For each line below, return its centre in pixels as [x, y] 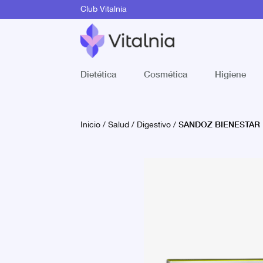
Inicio [90, 125]
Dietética [98, 74]
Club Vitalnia [104, 9]
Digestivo [154, 125]
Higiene [230, 74]
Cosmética [165, 74]
